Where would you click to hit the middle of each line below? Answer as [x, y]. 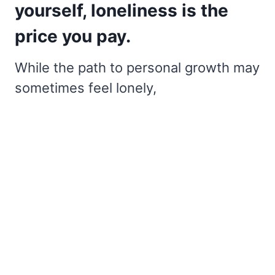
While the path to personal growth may [137, 68]
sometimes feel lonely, [86, 88]
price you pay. [73, 37]
